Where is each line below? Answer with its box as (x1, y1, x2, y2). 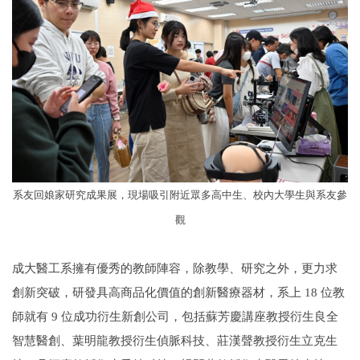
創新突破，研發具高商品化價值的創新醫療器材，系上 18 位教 (12, 284, 345, 299)
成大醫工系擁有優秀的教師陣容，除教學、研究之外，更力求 (12, 260, 337, 275)
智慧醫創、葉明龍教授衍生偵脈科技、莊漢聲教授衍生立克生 (12, 333, 337, 347)
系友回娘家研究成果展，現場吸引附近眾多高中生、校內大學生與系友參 (13, 188, 347, 201)
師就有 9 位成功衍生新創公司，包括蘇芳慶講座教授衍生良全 (12, 309, 338, 323)
